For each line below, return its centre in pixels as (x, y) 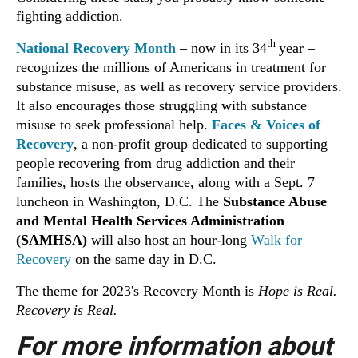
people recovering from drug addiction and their (155, 163)
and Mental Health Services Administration (150, 221)
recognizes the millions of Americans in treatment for (171, 68)
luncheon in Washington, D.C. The (119, 202)
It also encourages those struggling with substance (161, 106)
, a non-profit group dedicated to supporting (201, 144)
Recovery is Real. (67, 310)
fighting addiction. (70, 16)
